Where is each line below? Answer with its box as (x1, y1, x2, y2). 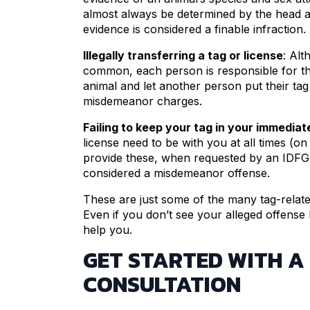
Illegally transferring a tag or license (83, 48, 283, 63)
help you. (83, 223, 132, 237)
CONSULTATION (83, 268, 241, 302)
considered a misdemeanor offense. (83, 166, 270, 181)
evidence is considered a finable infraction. (83, 22, 306, 37)
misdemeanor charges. (83, 94, 202, 109)
